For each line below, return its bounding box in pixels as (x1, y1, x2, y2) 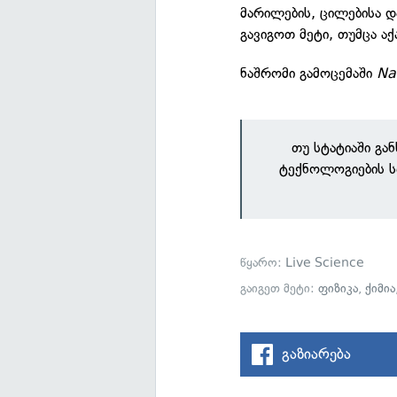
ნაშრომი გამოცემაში (240, 65, 378, 82)
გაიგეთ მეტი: (240, 281, 319, 297)
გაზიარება (282, 345, 352, 363)
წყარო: (240, 255, 286, 271)
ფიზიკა (318, 281, 359, 297)
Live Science (285, 255, 365, 271)
